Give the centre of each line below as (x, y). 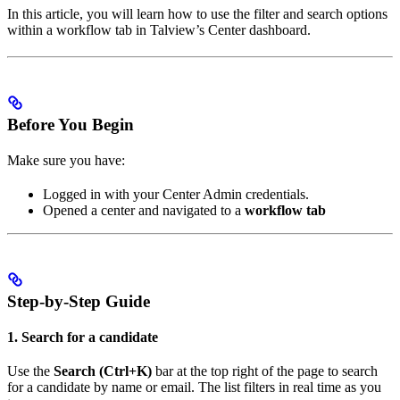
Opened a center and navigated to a (144, 210)
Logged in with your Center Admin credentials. (176, 194)
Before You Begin (71, 124)
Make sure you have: (66, 160)
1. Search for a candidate (83, 337)
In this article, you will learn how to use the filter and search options (197, 14)
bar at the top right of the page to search (265, 371)
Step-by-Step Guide (79, 301)
